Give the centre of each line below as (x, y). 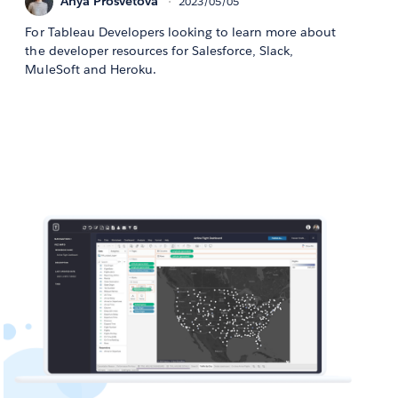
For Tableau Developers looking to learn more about (181, 32)
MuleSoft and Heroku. (91, 69)
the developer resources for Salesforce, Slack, (159, 50)
